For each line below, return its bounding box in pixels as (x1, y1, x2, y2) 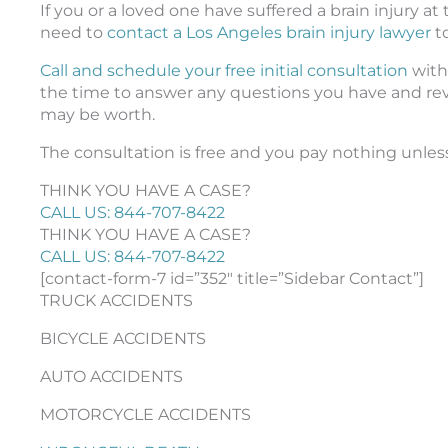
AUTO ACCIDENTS (40, 366, 183, 386)
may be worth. (40, 104, 155, 124)
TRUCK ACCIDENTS (40, 290, 193, 310)
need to (40, 22, 107, 42)
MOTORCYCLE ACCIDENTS (40, 404, 251, 424)
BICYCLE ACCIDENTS (40, 328, 206, 348)
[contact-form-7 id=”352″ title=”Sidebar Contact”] (40, 268, 424, 288)
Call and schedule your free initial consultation (40, 60, 408, 80)
